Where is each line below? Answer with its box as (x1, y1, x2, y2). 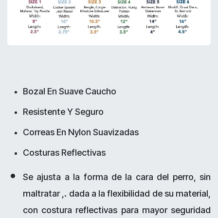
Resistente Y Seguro (23, 107, 106, 117)
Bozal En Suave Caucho (23, 86, 118, 97)
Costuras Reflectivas (23, 147, 106, 158)
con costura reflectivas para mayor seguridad (23, 205, 211, 216)
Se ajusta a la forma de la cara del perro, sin (23, 172, 211, 182)
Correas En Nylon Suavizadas (23, 127, 141, 138)
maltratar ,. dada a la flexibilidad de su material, (23, 188, 211, 199)
